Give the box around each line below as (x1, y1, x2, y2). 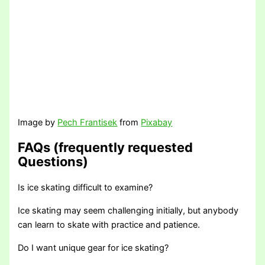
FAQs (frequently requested (18, 140, 193, 156)
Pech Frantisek (57, 117, 118, 128)
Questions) (18, 154, 89, 170)
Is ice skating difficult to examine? (18, 182, 153, 193)
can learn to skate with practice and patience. (18, 219, 201, 230)
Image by (18, 117, 58, 128)
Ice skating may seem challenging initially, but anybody (18, 205, 239, 216)
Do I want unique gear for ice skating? (18, 242, 169, 253)
